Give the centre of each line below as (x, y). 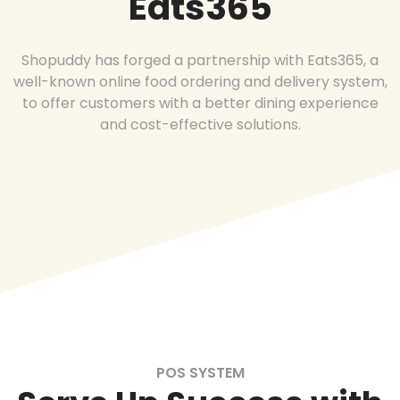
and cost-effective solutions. (200, 125)
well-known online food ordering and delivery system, (200, 82)
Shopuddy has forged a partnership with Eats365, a (200, 61)
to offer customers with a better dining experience (200, 104)
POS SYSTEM (200, 373)
